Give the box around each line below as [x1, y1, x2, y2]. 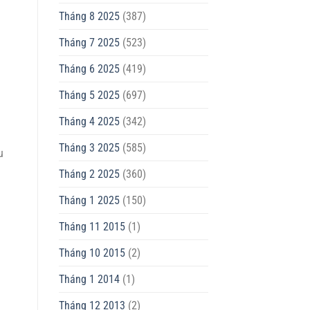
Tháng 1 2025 [58, 194, 120, 208]
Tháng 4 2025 [58, 115, 120, 129]
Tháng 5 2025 [58, 89, 120, 102]
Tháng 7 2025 [58, 36, 120, 50]
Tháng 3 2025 [58, 141, 120, 155]
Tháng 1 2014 [58, 273, 120, 286]
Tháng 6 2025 [58, 62, 120, 76]
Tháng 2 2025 [58, 167, 120, 181]
